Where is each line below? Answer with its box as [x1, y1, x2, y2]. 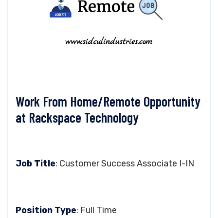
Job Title [16, 158, 55, 169]
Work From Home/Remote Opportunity [16, 93, 200, 109]
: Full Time [76, 205, 117, 216]
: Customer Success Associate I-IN [55, 158, 194, 169]
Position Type [16, 205, 76, 216]
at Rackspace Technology [16, 109, 139, 126]
